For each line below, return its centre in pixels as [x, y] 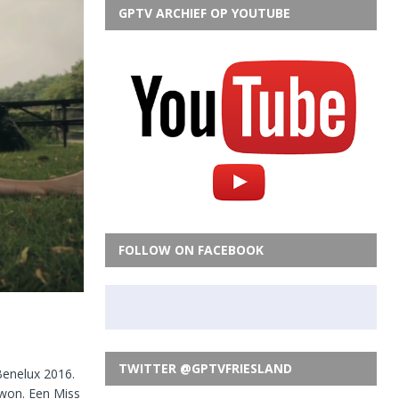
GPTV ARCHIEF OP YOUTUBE [204, 12]
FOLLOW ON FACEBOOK [191, 249]
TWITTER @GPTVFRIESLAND [205, 368]
